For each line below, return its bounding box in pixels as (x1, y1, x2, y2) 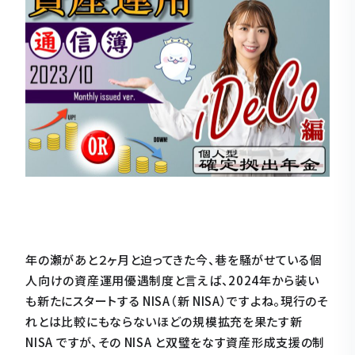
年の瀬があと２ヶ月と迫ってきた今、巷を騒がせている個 (25, 251, 323, 268)
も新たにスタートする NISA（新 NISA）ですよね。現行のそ (25, 292, 329, 309)
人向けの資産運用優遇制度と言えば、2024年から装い (25, 272, 319, 288)
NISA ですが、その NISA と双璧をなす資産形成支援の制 (25, 334, 326, 350)
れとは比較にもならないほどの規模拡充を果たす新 (25, 313, 303, 330)
